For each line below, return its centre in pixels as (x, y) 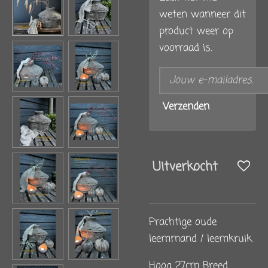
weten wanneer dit (202, 15)
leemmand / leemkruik (200, 239)
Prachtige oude (183, 222)
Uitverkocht (185, 167)
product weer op (196, 32)
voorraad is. (185, 48)
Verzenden (186, 107)
